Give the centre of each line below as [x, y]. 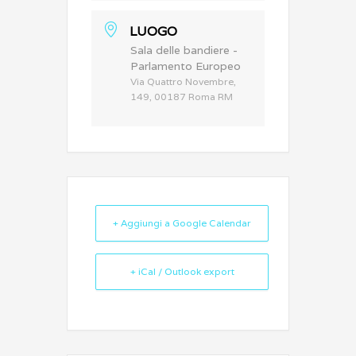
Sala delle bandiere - [184, 50]
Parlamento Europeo [186, 66]
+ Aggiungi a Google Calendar [182, 223]
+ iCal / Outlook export [182, 271]
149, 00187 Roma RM [182, 97]
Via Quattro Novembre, [183, 81]
